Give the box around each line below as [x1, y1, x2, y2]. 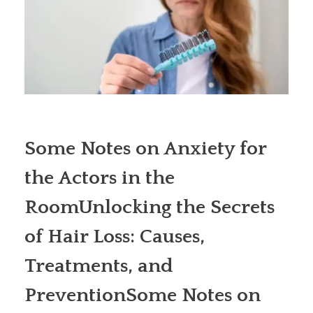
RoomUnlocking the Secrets [24, 196, 275, 218]
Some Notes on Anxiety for [24, 137, 266, 159]
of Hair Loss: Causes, [24, 225, 205, 247]
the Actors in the [24, 166, 175, 189]
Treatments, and [24, 254, 173, 277]
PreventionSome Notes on [24, 284, 261, 306]
